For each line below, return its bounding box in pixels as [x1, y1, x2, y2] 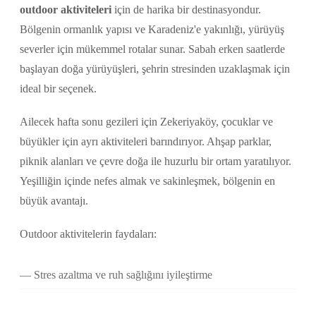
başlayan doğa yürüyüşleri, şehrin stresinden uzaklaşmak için [20, 63, 290, 75]
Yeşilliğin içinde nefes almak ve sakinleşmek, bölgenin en [20, 175, 275, 188]
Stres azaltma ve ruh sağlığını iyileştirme [34, 269, 212, 281]
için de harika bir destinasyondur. [111, 4, 261, 16]
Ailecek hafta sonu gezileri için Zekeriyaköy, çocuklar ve [20, 116, 273, 128]
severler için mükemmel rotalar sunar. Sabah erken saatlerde [20, 43, 285, 56]
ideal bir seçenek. [20, 83, 97, 95]
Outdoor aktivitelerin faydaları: [20, 228, 157, 241]
